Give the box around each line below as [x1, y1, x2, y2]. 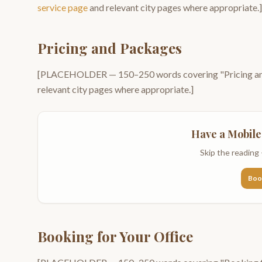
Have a [191, 127, 227, 141]
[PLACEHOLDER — [37, 68, 118, 80]
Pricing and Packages [37, 39, 182, 57]
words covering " [154, 68, 224, 80]
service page [37, 2, 88, 13]
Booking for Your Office [37, 227, 193, 246]
